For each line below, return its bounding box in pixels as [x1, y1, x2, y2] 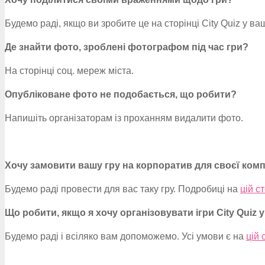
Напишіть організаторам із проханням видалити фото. [5, 113, 243, 123]
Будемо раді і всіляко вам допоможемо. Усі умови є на [5, 231, 246, 241]
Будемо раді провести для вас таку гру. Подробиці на [5, 184, 240, 194]
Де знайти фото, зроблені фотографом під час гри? [5, 42, 248, 52]
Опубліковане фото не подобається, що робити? [5, 89, 237, 99]
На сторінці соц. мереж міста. [5, 66, 134, 76]
